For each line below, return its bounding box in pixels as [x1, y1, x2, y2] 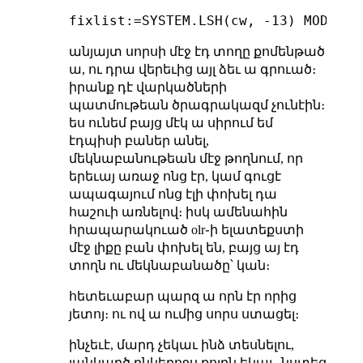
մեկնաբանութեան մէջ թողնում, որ [68, 151, 303, 165]
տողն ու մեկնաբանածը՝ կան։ [68, 258, 270, 272]
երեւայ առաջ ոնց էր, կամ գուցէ [68, 169, 281, 183]
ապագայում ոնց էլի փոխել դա [68, 186, 277, 201]
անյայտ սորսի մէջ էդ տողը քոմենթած [68, 44, 325, 58]
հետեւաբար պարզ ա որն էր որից [68, 288, 297, 303]
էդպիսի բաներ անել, [68, 133, 209, 147]
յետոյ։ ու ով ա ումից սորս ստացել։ [68, 306, 299, 321]
